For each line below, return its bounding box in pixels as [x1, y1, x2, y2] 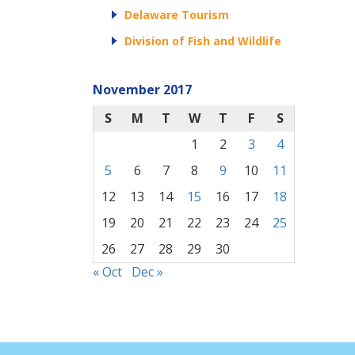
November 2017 [93, 81, 192, 99]
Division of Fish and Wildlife [124, 33, 281, 49]
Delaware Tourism [124, 6, 229, 22]
